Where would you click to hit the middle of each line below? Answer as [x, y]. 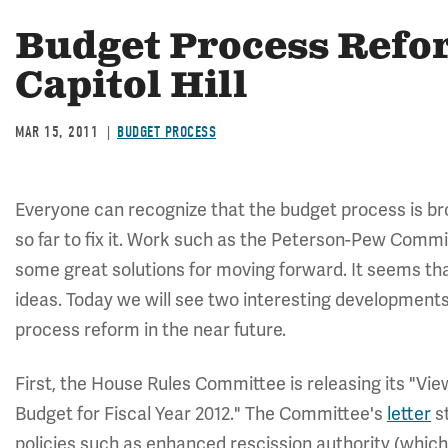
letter [409, 414]
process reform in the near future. [150, 330]
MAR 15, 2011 [56, 132]
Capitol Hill [131, 87]
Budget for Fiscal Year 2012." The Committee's [201, 414]
